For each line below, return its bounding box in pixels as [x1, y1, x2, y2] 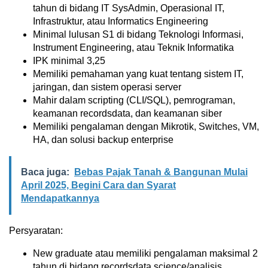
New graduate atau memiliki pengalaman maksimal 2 [33, 248, 258, 259]
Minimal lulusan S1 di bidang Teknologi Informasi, [33, 29, 243, 40]
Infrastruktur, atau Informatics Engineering [33, 16, 208, 27]
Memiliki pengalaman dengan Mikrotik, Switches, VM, [33, 121, 259, 132]
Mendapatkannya [21, 193, 99, 204]
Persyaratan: [9, 226, 63, 236]
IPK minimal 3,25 [33, 56, 105, 66]
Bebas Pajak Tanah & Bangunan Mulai [74, 167, 248, 178]
